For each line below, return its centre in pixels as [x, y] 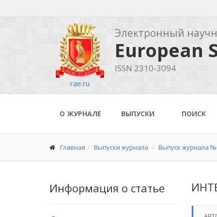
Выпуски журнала [121, 147]
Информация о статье [107, 188]
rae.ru [80, 83]
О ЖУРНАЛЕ [80, 114]
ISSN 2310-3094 [145, 68]
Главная [73, 147]
